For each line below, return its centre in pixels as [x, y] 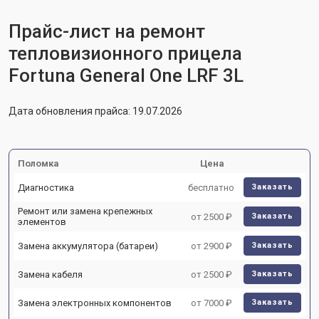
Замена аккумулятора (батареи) [88, 246]
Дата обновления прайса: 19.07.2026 [95, 111]
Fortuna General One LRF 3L [126, 75]
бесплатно [211, 187]
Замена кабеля [50, 274]
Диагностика [46, 187]
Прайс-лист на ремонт [107, 31]
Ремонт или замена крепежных [85, 211]
